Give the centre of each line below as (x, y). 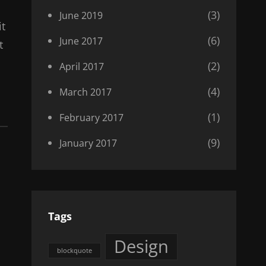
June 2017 (81, 41)
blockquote (74, 250)
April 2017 (81, 66)
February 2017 (91, 117)
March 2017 (85, 92)
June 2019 (81, 15)
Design (141, 246)
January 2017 (88, 143)
